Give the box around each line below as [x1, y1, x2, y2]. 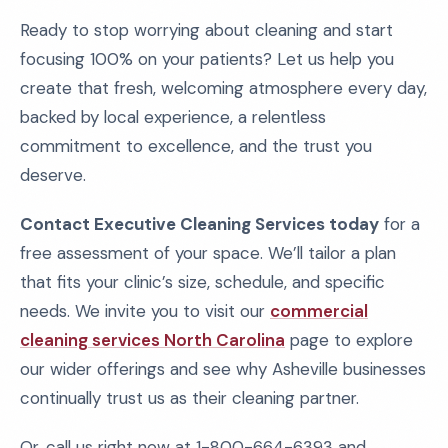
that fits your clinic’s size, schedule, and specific [20, 271, 385, 293]
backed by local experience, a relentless [20, 106, 326, 128]
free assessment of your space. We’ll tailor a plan [20, 242, 396, 264]
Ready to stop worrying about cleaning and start [20, 19, 393, 41]
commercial [270, 300, 368, 322]
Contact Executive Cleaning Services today [20, 213, 379, 235]
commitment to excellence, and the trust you [20, 135, 372, 157]
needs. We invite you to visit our [20, 300, 270, 322]
